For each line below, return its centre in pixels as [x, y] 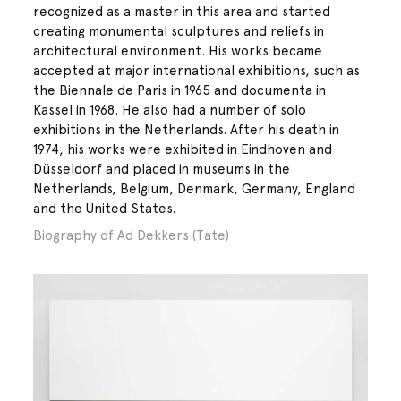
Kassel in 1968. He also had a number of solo [170, 111]
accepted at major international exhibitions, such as [197, 71]
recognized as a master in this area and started [182, 12]
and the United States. [105, 209]
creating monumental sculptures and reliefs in [179, 32]
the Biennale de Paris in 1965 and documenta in [180, 91]
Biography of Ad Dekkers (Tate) [132, 235]
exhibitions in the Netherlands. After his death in [187, 130]
